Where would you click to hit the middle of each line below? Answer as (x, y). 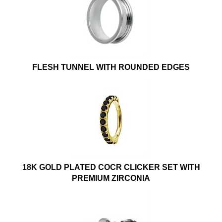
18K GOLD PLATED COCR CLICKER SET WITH (111, 167)
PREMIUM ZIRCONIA (111, 178)
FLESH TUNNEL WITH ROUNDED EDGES (111, 67)
